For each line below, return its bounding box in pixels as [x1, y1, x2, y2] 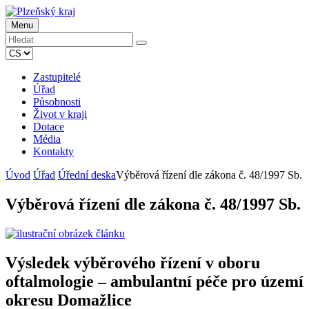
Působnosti [33, 96, 81, 108]
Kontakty [33, 146, 74, 157]
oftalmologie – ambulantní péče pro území [6, 272, 303, 290]
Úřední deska [58, 169, 116, 181]
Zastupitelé [33, 71, 81, 83]
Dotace [33, 121, 64, 132]
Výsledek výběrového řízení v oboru [6, 253, 260, 272]
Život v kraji [33, 108, 87, 120]
